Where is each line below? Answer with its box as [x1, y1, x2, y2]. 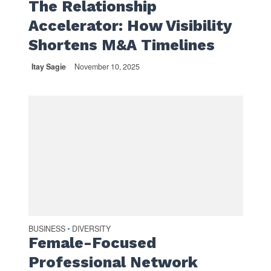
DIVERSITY [71, 223, 111, 235]
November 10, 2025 [74, 60, 140, 72]
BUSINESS [28, 223, 65, 235]
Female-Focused [28, 234, 156, 252]
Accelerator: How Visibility [28, 16, 232, 34]
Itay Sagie [31, 60, 66, 72]
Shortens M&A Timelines [28, 36, 215, 54]
